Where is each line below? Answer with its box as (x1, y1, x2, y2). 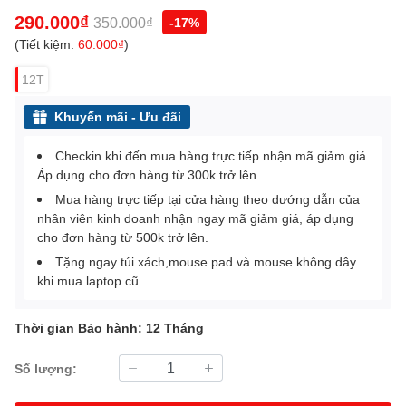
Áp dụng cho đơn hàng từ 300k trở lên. (37, 167, 260, 183)
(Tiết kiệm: (14, 36, 78, 53)
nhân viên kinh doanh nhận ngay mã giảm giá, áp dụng (37, 210, 353, 227)
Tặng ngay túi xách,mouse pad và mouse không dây (55, 254, 356, 270)
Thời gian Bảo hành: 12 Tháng (14, 320, 204, 336)
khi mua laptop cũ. (37, 273, 142, 289)
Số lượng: (14, 360, 77, 376)
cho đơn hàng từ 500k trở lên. (37, 229, 208, 246)
